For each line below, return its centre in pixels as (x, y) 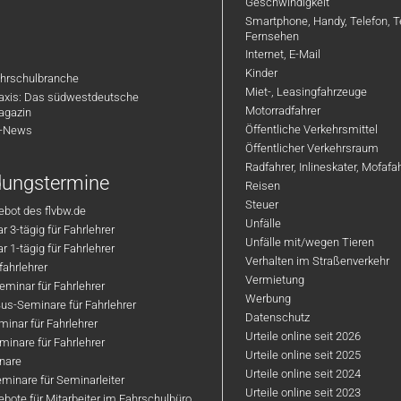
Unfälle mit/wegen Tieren (310, 242)
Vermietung (275, 280)
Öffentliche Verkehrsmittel (312, 129)
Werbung (269, 299)
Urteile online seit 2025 (303, 355)
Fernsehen (273, 36)
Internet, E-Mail (283, 54)
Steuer (262, 205)
